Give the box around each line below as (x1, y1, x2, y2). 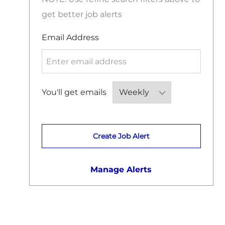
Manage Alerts (90, 165, 152, 175)
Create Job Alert (92, 132, 150, 141)
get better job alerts (42, 10, 122, 20)
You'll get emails (42, 87, 106, 97)
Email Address (42, 33, 99, 43)
